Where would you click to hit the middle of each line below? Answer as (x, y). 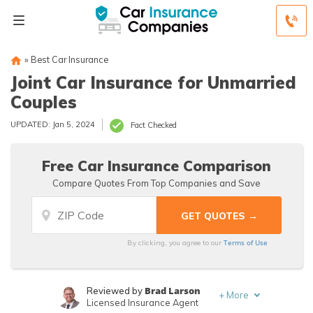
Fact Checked (154, 125)
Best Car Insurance (70, 59)
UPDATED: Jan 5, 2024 (53, 124)
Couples (44, 102)
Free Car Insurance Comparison (156, 166)
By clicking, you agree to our (176, 243)
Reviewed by (115, 291)
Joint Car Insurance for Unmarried (153, 82)
